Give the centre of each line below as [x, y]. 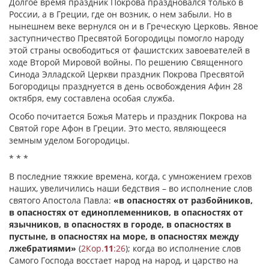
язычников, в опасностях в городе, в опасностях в [120, 224]
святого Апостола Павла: [61, 200]
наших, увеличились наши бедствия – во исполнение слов [131, 188]
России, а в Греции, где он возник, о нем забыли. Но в [120, 14]
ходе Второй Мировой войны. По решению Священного [126, 62]
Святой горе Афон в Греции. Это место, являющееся [118, 128]
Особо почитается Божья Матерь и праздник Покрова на [128, 116]
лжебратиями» [43, 248]
